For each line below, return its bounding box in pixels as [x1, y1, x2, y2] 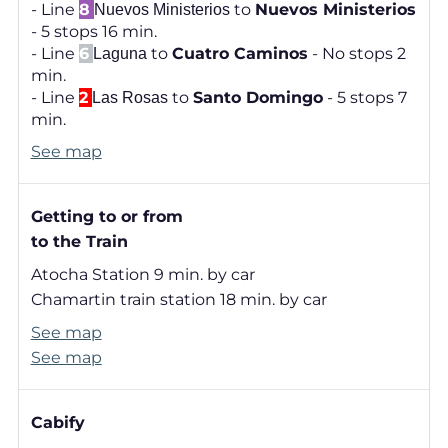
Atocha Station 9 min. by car [30, 265, 255, 285]
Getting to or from [30, 207, 183, 227]
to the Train [30, 232, 128, 252]
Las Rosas [91, 89, 168, 107]
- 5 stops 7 [322, 88, 407, 108]
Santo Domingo [192, 88, 323, 108]
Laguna [92, 45, 147, 63]
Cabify [30, 413, 85, 433]
